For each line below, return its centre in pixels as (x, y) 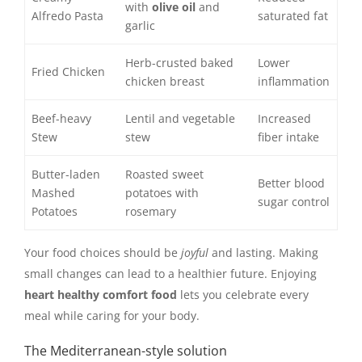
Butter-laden (66, 174)
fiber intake (289, 137)
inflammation (294, 81)
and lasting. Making (263, 252)
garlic (141, 25)
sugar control (294, 201)
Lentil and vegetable (181, 118)
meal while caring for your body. (112, 315)
